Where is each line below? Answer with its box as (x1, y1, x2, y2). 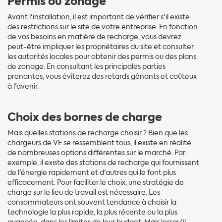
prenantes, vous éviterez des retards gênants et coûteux (7, 71, 197, 81)
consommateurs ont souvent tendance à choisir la (7, 197, 176, 207)
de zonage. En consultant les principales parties (7, 61, 166, 71)
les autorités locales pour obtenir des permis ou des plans (7, 52, 196, 61)
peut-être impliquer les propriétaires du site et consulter (7, 42, 194, 52)
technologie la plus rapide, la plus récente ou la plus (7, 207, 177, 217)
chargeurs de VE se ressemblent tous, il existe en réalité (7, 138, 191, 148)
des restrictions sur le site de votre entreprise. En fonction (7, 22, 198, 32)
